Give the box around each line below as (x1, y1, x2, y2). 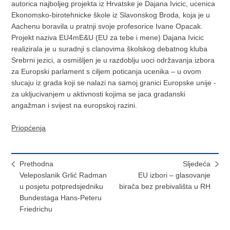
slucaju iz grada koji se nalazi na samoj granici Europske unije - (11, 79, 217, 87)
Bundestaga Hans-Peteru (20, 194, 102, 202)
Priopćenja (11, 124, 46, 132)
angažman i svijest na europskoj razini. (11, 101, 138, 110)
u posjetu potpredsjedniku (20, 182, 104, 191)
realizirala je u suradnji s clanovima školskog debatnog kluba (11, 45, 208, 53)
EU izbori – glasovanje (138, 171, 210, 180)
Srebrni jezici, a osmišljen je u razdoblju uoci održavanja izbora (11, 56, 215, 65)
